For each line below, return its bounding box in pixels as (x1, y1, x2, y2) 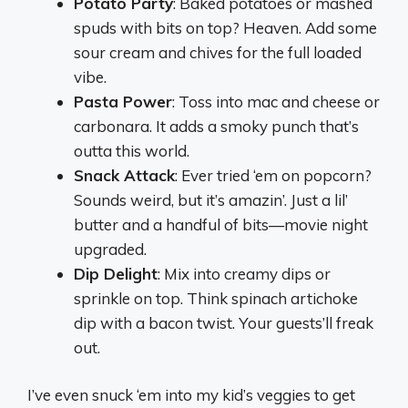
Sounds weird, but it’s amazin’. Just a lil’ (74, 189, 348, 209)
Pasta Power (74, 91, 172, 111)
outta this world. (74, 140, 189, 160)
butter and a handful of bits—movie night (74, 214, 368, 234)
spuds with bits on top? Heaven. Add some (74, 17, 377, 37)
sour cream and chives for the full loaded (74, 42, 362, 62)
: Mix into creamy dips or (158, 263, 331, 283)
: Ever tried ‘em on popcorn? (175, 165, 372, 185)
